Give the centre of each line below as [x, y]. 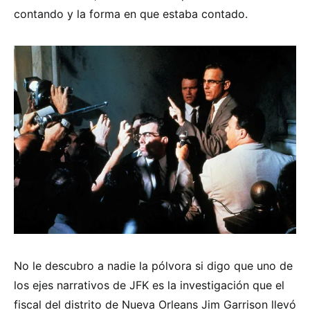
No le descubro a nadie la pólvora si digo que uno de [153, 266]
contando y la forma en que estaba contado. [131, 14]
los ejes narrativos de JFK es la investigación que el [149, 285]
